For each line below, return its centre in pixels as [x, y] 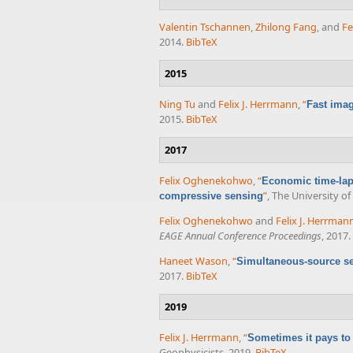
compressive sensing [211, 196]
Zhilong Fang [286, 27]
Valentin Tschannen [205, 27]
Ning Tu [177, 104]
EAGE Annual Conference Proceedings [240, 235]
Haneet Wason [193, 260]
